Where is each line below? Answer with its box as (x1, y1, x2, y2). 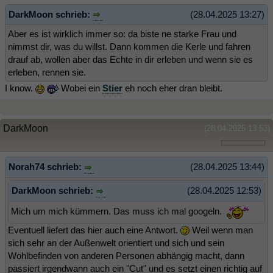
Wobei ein (58, 83, 102, 94)
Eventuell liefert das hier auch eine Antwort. (8, 224, 180, 235)
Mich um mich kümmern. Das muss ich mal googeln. (11, 205, 224, 216)
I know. (5, 83, 35, 94)
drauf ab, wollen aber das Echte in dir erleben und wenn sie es (8, 54, 253, 65)
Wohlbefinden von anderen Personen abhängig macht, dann (8, 250, 244, 261)
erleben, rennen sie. (8, 67, 86, 78)
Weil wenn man (190, 224, 253, 235)
